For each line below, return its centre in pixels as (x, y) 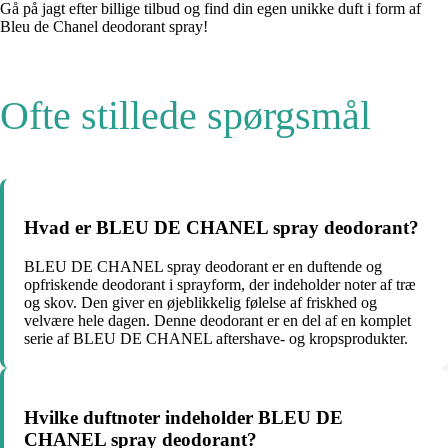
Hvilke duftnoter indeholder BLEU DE (183, 417)
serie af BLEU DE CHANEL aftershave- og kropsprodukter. (216, 339)
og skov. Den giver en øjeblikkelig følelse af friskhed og (200, 303)
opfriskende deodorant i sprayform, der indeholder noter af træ (220, 285)
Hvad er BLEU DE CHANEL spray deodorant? (221, 228)
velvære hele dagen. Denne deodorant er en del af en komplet (217, 321)
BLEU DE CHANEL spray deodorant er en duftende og (203, 267)
